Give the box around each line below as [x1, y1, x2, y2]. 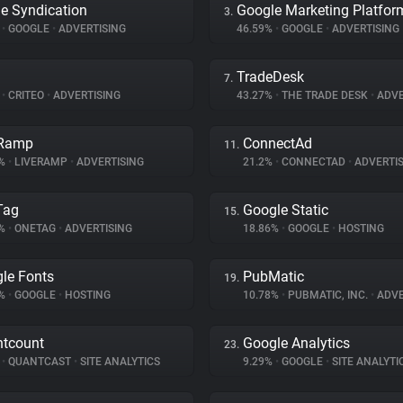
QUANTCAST [5, 355, 74, 368]
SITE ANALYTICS [77, 355, 160, 368]
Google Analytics [243, 335, 350, 352]
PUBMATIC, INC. [285, 289, 371, 301]
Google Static [243, 201, 328, 219]
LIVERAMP [12, 156, 70, 168]
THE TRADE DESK [279, 89, 371, 102]
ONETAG [12, 222, 58, 235]
